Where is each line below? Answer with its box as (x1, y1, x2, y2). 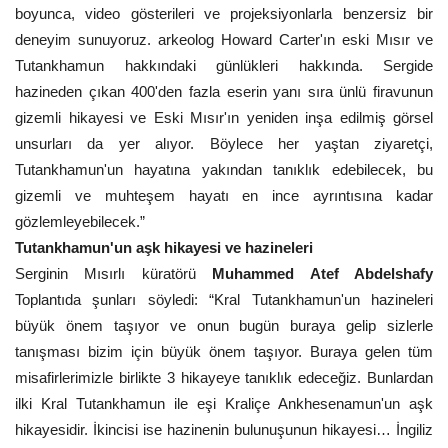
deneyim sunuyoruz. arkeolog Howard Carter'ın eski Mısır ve (15, 31, 433, 48)
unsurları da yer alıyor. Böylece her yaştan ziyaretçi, (15, 135, 433, 152)
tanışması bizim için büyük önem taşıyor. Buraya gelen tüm (15, 343, 433, 360)
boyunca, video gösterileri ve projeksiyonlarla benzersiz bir (15, 5, 433, 22)
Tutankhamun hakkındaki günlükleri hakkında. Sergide (15, 57, 433, 74)
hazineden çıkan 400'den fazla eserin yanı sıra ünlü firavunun (15, 83, 433, 100)
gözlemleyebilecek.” (15, 213, 145, 230)
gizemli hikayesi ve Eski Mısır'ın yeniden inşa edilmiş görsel (15, 109, 433, 126)
